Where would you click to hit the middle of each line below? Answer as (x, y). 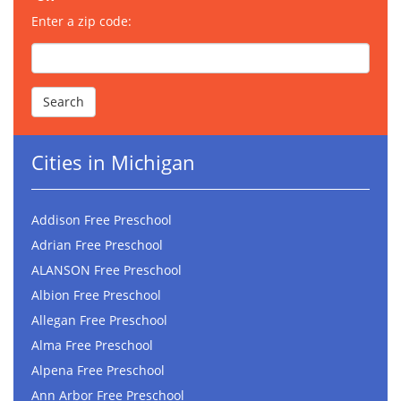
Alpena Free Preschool (98, 371)
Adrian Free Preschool (97, 245)
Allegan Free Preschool (99, 320)
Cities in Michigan (113, 162)
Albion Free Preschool (96, 295)
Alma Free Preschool (92, 346)
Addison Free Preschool (102, 220)
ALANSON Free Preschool (107, 270)
